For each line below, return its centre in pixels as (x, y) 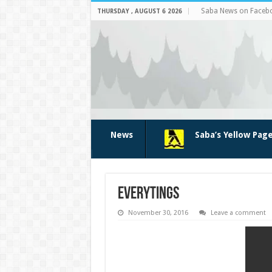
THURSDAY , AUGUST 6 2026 (139, 11)
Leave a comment (238, 213)
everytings (148, 194)
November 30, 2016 (158, 213)
